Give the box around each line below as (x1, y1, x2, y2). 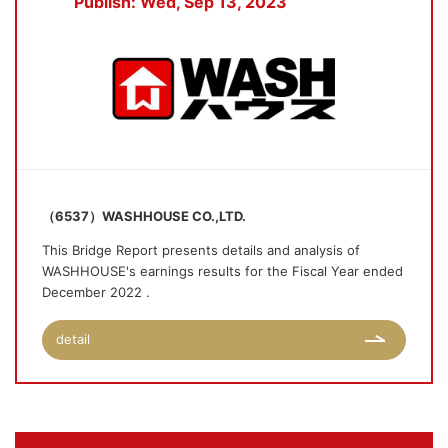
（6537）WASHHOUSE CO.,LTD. (42, 207, 246, 224)
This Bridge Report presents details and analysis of (42, 241, 360, 258)
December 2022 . (42, 283, 150, 300)
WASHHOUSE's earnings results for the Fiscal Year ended (42, 262, 403, 279)
